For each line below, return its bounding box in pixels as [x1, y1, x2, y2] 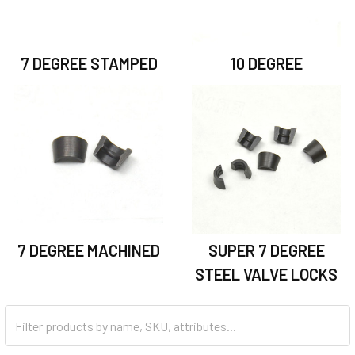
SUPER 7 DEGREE [208, 241, 325, 260]
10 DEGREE [230, 54, 303, 73]
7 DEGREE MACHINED [17, 241, 160, 260]
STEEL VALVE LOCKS [195, 265, 338, 284]
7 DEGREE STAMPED [20, 54, 158, 73]
